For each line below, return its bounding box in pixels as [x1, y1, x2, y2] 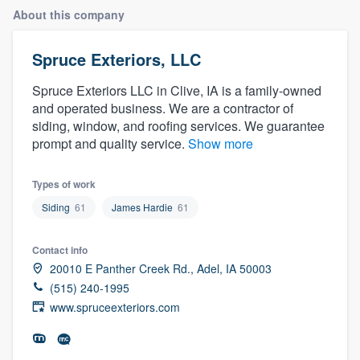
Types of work [32, 176, 96, 191]
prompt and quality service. [32, 133, 188, 153]
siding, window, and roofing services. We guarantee [32, 116, 325, 135]
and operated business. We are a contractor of [32, 98, 293, 117]
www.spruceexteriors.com [50, 298, 180, 315]
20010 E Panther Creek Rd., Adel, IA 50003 [50, 260, 272, 276]
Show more [188, 133, 253, 153]
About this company [13, 6, 125, 22]
